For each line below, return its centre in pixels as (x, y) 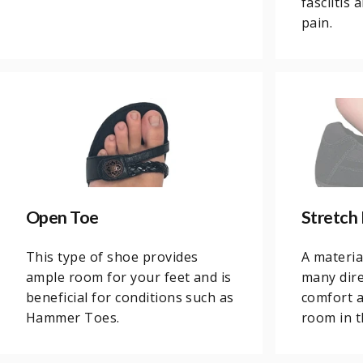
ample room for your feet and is (129, 277)
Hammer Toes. (73, 317)
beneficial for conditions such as (130, 297)
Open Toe (62, 217)
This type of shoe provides (112, 256)
